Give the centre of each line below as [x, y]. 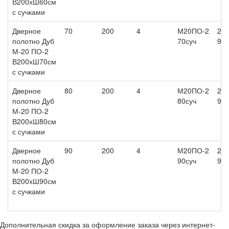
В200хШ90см [34, 181]
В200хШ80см [34, 121]
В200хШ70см [34, 61]
